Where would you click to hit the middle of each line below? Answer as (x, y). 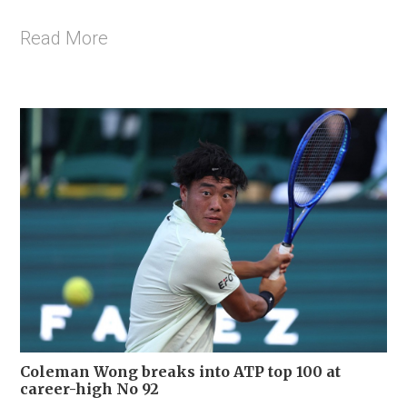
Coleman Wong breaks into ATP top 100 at (180, 371)
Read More (64, 38)
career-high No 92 (90, 388)
